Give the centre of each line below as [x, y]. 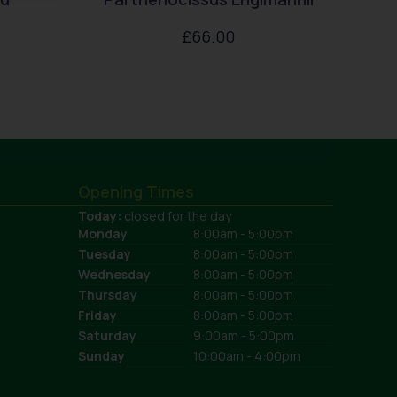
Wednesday [114, 275]
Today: [101, 216]
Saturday [107, 336]
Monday [103, 234]
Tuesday [105, 254]
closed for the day [178, 216]
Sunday [101, 356]
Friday [97, 315]
